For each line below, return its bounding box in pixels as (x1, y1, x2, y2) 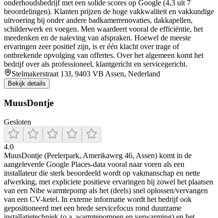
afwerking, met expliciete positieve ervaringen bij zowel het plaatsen (4, 177, 213, 186)
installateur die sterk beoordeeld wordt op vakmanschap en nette (4, 168, 200, 177)
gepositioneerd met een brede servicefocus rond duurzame (4, 203, 182, 212)
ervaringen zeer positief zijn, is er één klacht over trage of (4, 42, 179, 51)
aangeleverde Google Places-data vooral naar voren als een (4, 160, 184, 168)
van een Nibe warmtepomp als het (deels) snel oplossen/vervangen (4, 186, 208, 195)
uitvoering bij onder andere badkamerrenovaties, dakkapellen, (4, 16, 193, 25)
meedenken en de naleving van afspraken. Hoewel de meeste (4, 34, 191, 42)
